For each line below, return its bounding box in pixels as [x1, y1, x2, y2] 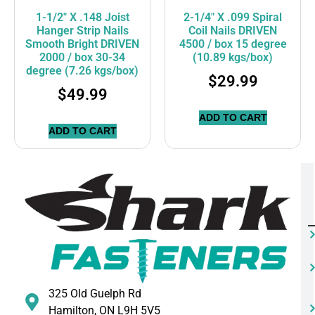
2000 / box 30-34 [39, 51, 125, 65]
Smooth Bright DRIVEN [25, 37, 139, 51]
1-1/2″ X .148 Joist [35, 11, 129, 25]
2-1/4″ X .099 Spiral [184, 11, 282, 25]
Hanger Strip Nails [36, 24, 129, 38]
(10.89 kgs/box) [193, 51, 273, 65]
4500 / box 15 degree [179, 37, 287, 51]
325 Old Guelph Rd [49, 286, 142, 300]
